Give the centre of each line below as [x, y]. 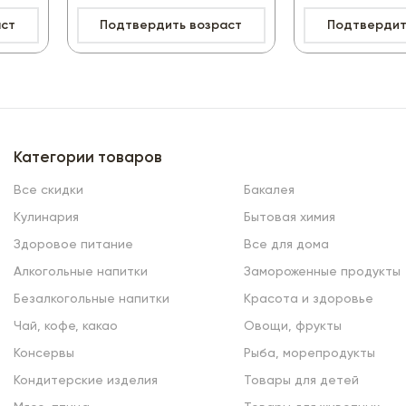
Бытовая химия [289, 218]
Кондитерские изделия [85, 381]
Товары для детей [301, 381]
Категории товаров [87, 159]
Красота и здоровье [308, 300]
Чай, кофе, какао [65, 327]
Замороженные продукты [322, 272]
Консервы [43, 354]
